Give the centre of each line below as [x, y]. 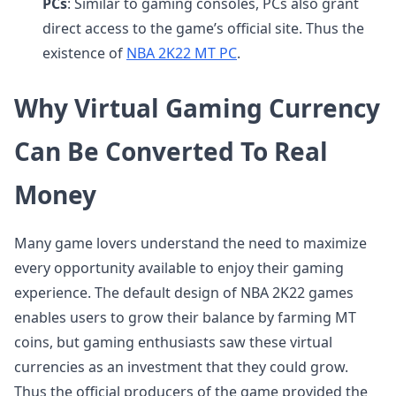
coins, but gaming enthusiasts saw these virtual [173, 342]
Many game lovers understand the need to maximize [190, 243]
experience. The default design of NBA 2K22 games [184, 293]
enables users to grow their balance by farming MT [185, 317]
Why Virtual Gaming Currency [197, 108]
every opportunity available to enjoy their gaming [179, 268]
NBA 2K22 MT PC [182, 53]
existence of [84, 53]
